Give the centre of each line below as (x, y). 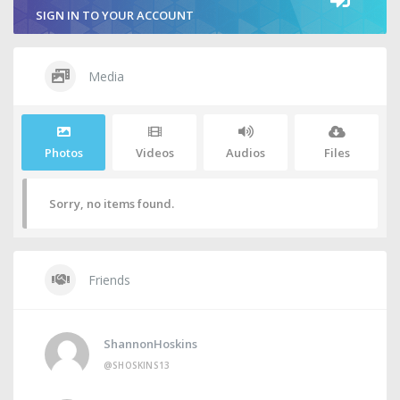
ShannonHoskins (150, 344)
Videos (154, 153)
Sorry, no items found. (112, 204)
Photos (63, 153)
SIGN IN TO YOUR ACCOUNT (115, 15)
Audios (246, 153)
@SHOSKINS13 (137, 365)
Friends (108, 280)
